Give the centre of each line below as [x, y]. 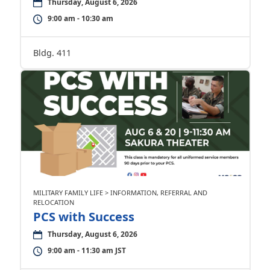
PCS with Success [83, 217]
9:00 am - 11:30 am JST [86, 250]
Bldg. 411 [52, 53]
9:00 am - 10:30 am [80, 18]
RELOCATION [53, 202]
